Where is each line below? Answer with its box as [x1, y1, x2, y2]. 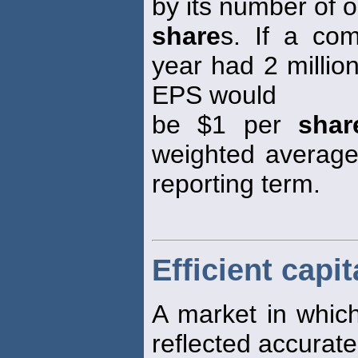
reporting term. [152, 169, 320, 199]
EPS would [152, 81, 276, 110]
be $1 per [152, 110, 298, 140]
